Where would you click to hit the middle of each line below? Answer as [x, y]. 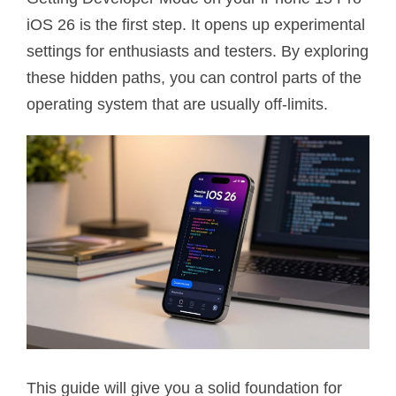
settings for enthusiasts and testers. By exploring [198, 51]
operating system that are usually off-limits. [177, 104]
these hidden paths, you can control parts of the [194, 77]
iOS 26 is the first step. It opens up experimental [196, 24]
